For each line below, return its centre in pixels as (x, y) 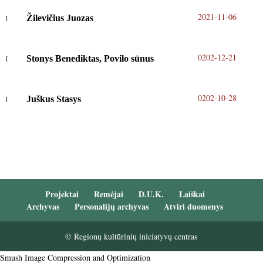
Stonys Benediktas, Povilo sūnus (90, 59)
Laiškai (192, 194)
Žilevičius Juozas (60, 18)
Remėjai (108, 194)
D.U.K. (151, 194)
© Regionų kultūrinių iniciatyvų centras (131, 237)
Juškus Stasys (53, 99)
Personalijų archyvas (112, 207)
